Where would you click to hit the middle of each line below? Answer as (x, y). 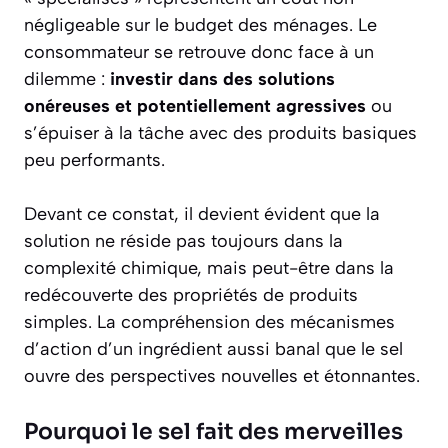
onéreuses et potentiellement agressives (195, 106)
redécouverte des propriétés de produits (191, 295)
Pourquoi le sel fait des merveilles (213, 432)
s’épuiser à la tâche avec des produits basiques (220, 133)
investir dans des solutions (222, 79)
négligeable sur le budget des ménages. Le (200, 25)
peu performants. (94, 160)
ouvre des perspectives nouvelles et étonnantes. (222, 376)
